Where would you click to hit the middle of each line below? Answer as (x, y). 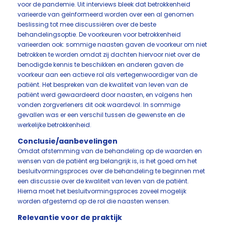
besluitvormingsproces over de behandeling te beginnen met (111, 171)
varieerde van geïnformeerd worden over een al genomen (106, 14)
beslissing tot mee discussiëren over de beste (87, 24)
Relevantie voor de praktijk (70, 217)
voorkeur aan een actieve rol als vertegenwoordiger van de (107, 75)
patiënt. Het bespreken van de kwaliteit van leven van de (103, 85)
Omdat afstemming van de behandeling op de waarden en (110, 151)
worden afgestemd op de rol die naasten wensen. (95, 201)
